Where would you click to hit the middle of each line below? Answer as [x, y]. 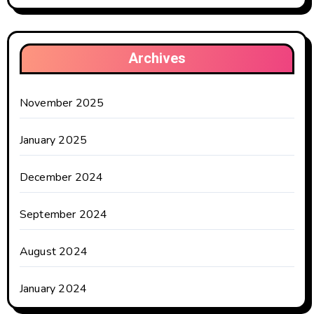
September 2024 [63, 215]
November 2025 [62, 103]
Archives [157, 59]
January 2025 [53, 141]
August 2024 [53, 252]
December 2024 [61, 178]
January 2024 [53, 289]
